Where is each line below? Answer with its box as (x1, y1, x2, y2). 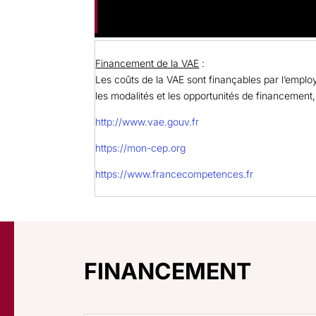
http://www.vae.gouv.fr (95, 115, 200, 128)
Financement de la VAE (95, 56, 200, 69)
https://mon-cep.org (95, 141, 186, 154)
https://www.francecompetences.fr (95, 167, 254, 180)
